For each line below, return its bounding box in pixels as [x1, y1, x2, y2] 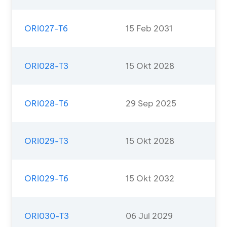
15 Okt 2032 [126, 173, 174, 183]
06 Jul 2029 [126, 210, 173, 221]
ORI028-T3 [24, 60, 68, 71]
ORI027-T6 [24, 23, 68, 33]
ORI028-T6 [24, 98, 68, 108]
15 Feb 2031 [126, 23, 173, 33]
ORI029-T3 [24, 135, 68, 146]
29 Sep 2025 [126, 98, 176, 108]
